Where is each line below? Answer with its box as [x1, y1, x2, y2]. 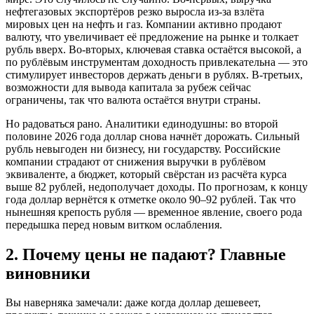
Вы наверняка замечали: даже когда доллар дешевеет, [6, 296, 261, 309]
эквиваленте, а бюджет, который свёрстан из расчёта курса [6, 168, 287, 180]
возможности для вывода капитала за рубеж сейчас [6, 81, 251, 93]
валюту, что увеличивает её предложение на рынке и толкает [6, 30, 299, 43]
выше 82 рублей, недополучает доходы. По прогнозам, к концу [6, 180, 308, 193]
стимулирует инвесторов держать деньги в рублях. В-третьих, [6, 68, 303, 81]
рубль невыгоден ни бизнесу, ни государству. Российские [6, 142, 280, 155]
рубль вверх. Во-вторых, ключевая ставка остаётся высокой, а [6, 43, 301, 55]
